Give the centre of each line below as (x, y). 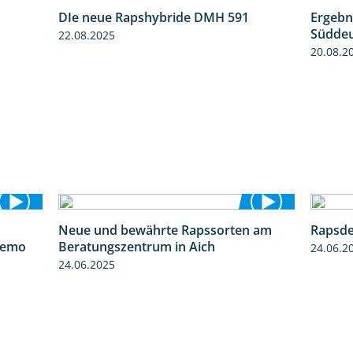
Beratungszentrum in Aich (137, 247)
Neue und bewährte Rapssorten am (165, 230)
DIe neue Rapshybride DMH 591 (154, 18)
